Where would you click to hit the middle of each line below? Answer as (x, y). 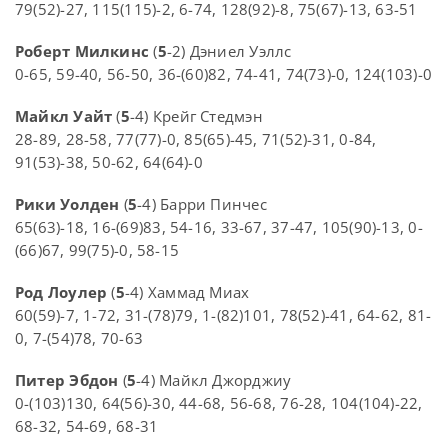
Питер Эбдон (67, 380)
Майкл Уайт (64, 116)
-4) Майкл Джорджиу (214, 380)
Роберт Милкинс (82, 51)
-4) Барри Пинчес (202, 204)
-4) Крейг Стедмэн (196, 116)
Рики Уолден (67, 204)
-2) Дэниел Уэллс (229, 51)
